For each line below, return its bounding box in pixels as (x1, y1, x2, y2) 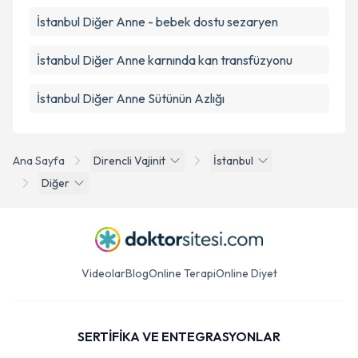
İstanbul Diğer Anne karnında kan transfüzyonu (37, 52, 292, 68)
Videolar (81, 266, 125, 280)
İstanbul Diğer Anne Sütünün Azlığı (37, 90, 225, 106)
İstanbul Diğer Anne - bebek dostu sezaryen (37, 14, 278, 30)
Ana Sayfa (13, 153, 65, 168)
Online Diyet (215, 266, 277, 280)
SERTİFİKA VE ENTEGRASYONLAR (78, 328, 280, 344)
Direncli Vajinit (93, 153, 165, 168)
